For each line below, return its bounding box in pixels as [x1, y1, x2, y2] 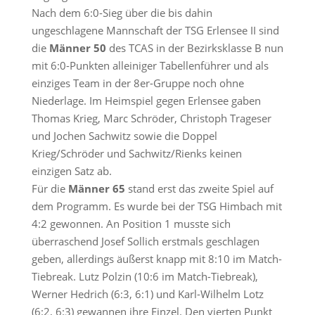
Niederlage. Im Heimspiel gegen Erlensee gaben [31, 94, 261, 108]
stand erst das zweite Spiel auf [124, 181, 274, 195]
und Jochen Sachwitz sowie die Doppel [31, 129, 217, 143]
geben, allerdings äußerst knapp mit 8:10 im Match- [31, 252, 282, 266]
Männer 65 [67, 181, 125, 195]
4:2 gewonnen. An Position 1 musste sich [31, 217, 231, 231]
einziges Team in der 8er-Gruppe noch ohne [31, 76, 244, 90]
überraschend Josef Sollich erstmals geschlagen [31, 234, 259, 248]
